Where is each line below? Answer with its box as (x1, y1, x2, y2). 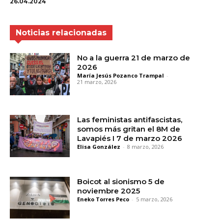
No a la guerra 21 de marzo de (77, 53, 191, 63)
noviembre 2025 (77, 186, 140, 195)
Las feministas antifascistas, (77, 115, 183, 125)
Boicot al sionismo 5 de (77, 176, 165, 186)
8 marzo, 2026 (127, 143, 164, 151)
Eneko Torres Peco (77, 195, 130, 203)
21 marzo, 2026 (77, 78, 117, 86)
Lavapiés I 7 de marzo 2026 (77, 134, 183, 143)
